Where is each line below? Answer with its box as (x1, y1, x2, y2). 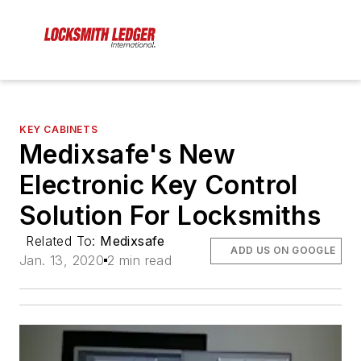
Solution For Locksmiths (19, 200, 322, 232)
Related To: (26, 233, 101, 250)
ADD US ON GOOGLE (230, 244, 336, 257)
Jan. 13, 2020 (19, 252, 105, 269)
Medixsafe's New (19, 139, 235, 171)
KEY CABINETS (19, 123, 98, 136)
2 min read (107, 252, 172, 269)
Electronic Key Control (19, 169, 298, 201)
